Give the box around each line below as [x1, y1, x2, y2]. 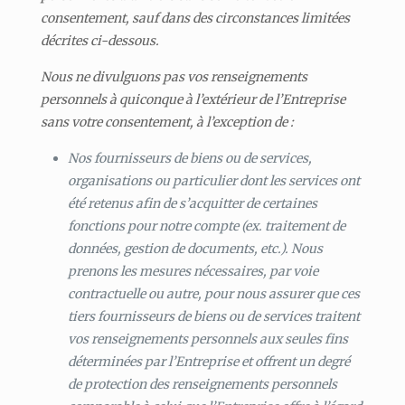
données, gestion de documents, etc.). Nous [67, 240, 323, 257]
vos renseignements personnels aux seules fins [67, 330, 348, 347]
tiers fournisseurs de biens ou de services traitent [67, 307, 360, 325]
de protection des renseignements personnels [67, 375, 337, 392]
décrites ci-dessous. [40, 32, 159, 49]
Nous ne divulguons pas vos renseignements [40, 68, 307, 85]
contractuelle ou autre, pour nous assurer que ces [67, 285, 360, 302]
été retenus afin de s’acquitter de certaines [67, 194, 317, 212]
